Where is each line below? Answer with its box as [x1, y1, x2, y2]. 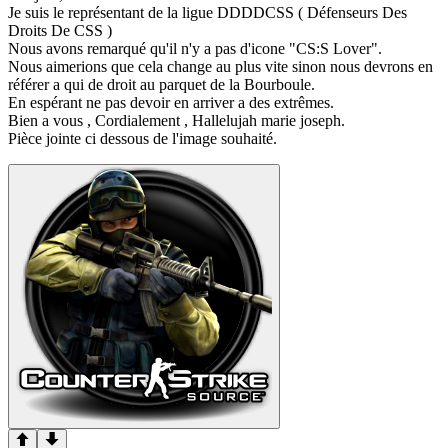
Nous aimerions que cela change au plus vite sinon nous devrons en [8, 58, 433, 76]
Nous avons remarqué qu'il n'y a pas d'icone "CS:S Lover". [8, 40, 382, 58]
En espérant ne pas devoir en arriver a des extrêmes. [8, 94, 334, 112]
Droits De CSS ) [8, 22, 112, 40]
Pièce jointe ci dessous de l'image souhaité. [8, 130, 277, 148]
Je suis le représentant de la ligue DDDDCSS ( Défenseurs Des [8, 4, 407, 22]
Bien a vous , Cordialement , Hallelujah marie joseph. [8, 112, 345, 130]
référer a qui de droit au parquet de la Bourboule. [8, 76, 315, 94]
